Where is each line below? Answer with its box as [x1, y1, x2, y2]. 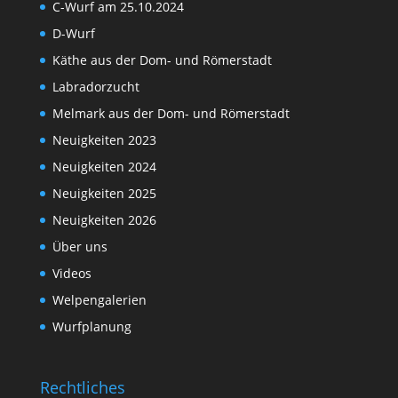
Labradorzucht [52, 78, 139, 96]
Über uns [52, 238, 107, 256]
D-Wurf [52, 25, 95, 43]
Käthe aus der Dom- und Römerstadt [52, 52, 272, 69]
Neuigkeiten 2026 [52, 211, 156, 229]
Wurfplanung [52, 318, 131, 336]
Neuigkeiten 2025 [52, 185, 156, 203]
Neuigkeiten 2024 [52, 158, 156, 176]
